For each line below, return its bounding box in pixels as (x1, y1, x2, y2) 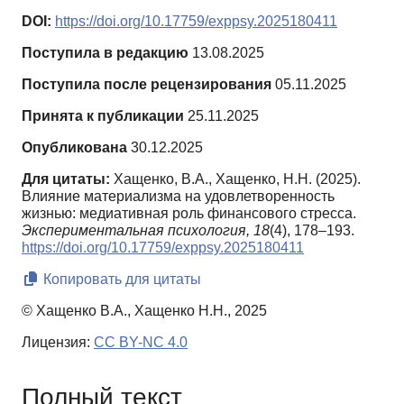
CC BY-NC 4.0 (94, 334, 188, 350)
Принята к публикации (22, 107, 184, 124)
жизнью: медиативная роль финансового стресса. (22, 205, 356, 221)
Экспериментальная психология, (22, 222, 250, 238)
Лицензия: (22, 334, 94, 350)
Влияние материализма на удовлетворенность (22, 188, 335, 204)
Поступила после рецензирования (22, 76, 271, 92)
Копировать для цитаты (40, 271, 201, 287)
